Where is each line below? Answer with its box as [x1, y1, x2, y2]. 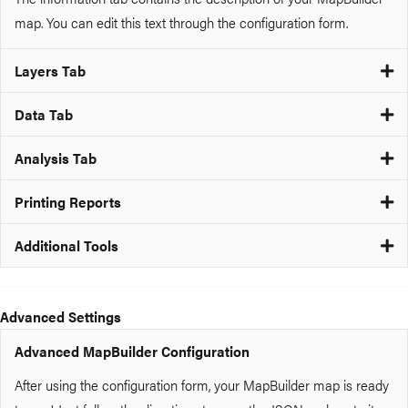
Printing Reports [15, 189, 121, 212]
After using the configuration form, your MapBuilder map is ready [15, 372, 389, 395]
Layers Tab [15, 58, 86, 81]
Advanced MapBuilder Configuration [15, 339, 250, 362]
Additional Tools [15, 233, 118, 256]
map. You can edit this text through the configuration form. [15, 10, 348, 33]
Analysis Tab [15, 146, 97, 168]
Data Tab [15, 102, 73, 125]
